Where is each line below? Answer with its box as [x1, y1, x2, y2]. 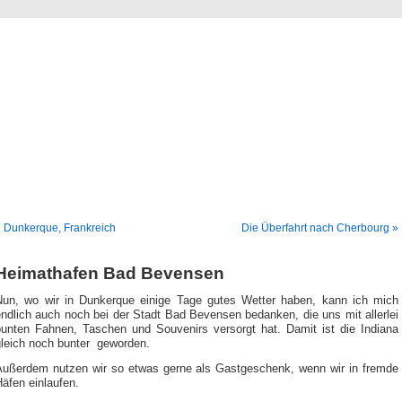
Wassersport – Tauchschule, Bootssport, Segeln [84, 162, 318, 174]
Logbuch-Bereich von [19, 81, 383, 120]
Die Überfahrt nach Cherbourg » [241, 222, 398, 234]
